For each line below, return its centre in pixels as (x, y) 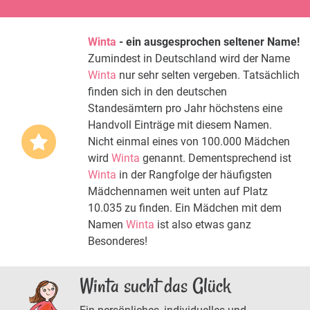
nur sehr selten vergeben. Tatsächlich (208, 75)
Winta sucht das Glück (155, 285)
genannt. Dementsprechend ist (216, 158)
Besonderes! (118, 241)
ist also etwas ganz (203, 224)
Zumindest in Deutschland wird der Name (189, 58)
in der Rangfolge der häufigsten (194, 174)
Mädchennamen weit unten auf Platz (178, 191)
